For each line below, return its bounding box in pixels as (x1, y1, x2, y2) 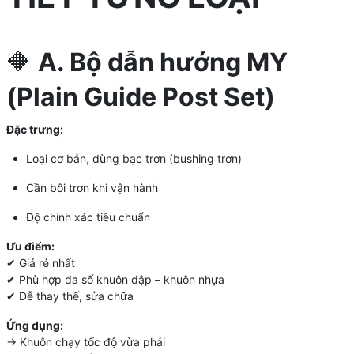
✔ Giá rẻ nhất (6, 255, 75, 269)
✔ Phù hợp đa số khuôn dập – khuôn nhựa (6, 272, 224, 286)
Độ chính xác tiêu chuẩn (25, 209, 150, 224)
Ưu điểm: (6, 239, 55, 253)
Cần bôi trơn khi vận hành (25, 180, 158, 194)
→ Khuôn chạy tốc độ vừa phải (6, 334, 165, 348)
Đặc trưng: (6, 122, 63, 136)
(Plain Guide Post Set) (6, 81, 275, 112)
